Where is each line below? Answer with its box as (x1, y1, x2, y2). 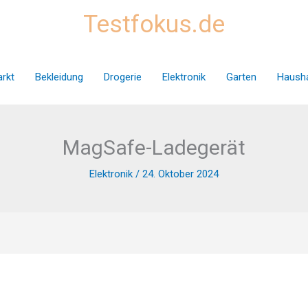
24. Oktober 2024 (142, 168, 219, 180)
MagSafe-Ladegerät (63, 135, 245, 159)
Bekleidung (34, 70, 83, 83)
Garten (225, 70, 256, 83)
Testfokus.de (83, 10, 225, 38)
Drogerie (103, 70, 142, 83)
